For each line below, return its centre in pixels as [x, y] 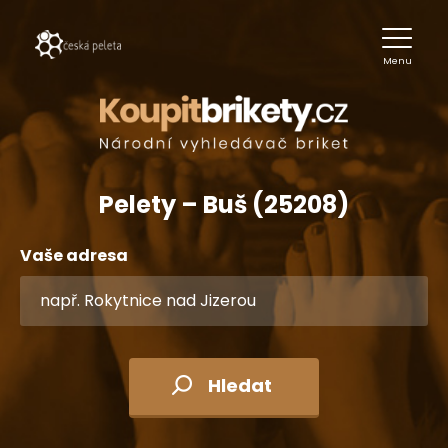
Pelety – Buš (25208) [224, 204]
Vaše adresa [74, 255]
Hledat [239, 385]
